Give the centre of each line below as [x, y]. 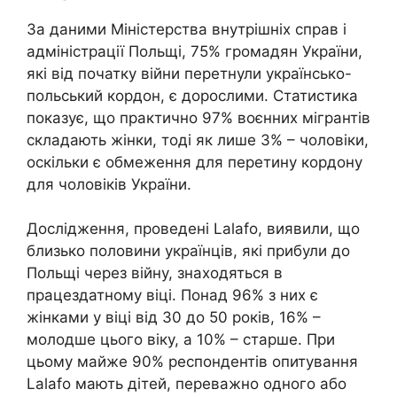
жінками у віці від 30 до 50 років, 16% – [174, 318]
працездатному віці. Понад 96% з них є [172, 296]
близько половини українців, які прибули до [188, 251]
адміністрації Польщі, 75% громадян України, [195, 51]
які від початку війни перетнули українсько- [189, 73]
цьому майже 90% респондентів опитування [192, 362]
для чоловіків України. [109, 184]
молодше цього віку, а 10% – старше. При [181, 340]
